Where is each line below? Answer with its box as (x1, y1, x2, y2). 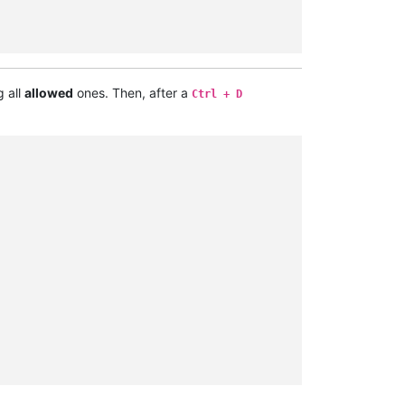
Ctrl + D (192, 87, 242, 100)
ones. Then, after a (73, 84, 192, 100)
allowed (24, 84, 73, 100)
